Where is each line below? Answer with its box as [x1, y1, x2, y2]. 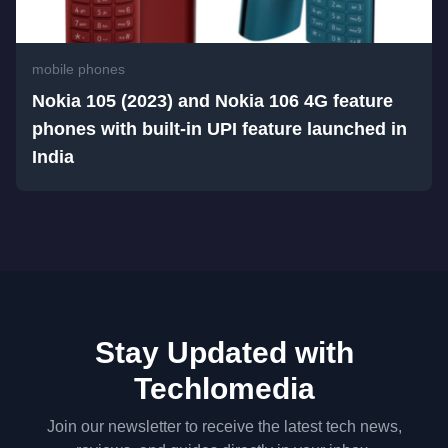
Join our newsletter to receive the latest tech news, [46, 418, 402, 435]
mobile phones [32, 61, 125, 77]
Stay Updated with [94, 336, 354, 369]
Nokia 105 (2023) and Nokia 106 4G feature [32, 91, 393, 111]
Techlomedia [133, 372, 315, 405]
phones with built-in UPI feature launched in [32, 119, 407, 139]
